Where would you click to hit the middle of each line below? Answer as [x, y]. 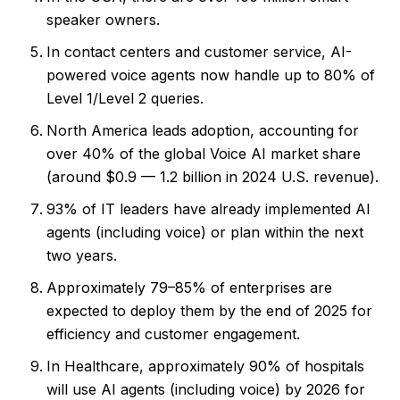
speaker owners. [103, 19]
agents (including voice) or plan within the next [205, 232]
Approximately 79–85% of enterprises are [189, 287]
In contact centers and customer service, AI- [199, 51]
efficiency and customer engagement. [173, 333]
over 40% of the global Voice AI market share [204, 153]
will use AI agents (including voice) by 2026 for [206, 389]
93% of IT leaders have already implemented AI [208, 208]
